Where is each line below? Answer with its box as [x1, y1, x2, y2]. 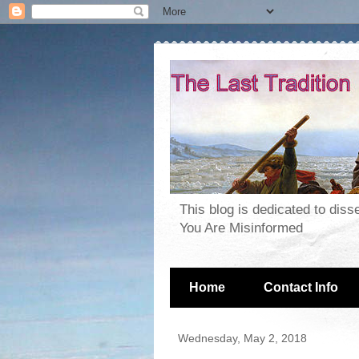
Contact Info [264, 280, 338, 295]
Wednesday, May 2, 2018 [178, 332, 307, 345]
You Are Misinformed [179, 220, 303, 236]
